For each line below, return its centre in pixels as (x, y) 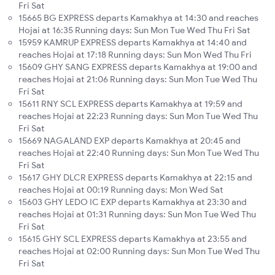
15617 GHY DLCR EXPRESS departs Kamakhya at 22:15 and (135, 178)
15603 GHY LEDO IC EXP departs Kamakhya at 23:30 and (133, 202)
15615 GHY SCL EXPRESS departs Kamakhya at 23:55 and (133, 239)
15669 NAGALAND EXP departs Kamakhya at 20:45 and (130, 141)
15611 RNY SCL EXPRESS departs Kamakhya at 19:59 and (130, 104)
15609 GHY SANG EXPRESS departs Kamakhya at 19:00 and (138, 67)
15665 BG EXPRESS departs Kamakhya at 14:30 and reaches (138, 18)
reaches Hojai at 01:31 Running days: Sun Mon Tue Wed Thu (137, 215)
